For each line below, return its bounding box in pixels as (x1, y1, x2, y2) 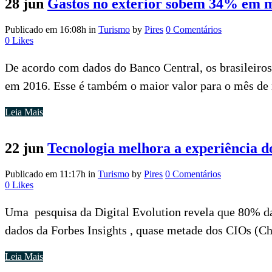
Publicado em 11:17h (5, 169, 86, 180)
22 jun (5, 140, 44, 157)
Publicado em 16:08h (5, 24, 86, 35)
